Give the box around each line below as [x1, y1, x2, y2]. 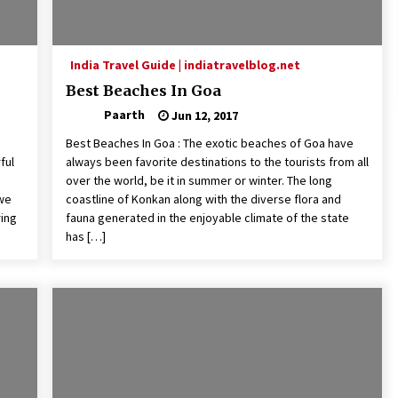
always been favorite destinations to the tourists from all [65, 154, 369, 171]
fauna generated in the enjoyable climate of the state [65, 210, 349, 227]
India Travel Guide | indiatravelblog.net [69, 57, 300, 74]
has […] [65, 228, 106, 245]
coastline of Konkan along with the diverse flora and [65, 191, 341, 208]
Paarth [103, 107, 145, 123]
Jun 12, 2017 [168, 107, 238, 123]
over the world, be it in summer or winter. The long [65, 172, 332, 189]
